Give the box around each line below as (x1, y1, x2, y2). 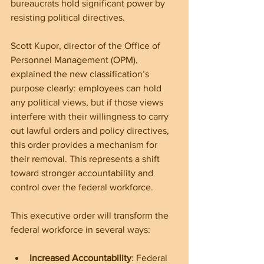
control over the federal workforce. (11, 182, 153, 193)
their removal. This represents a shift (11, 154, 162, 164)
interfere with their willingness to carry (11, 111, 171, 122)
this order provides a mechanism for (11, 140, 160, 150)
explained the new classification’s (11, 69, 151, 80)
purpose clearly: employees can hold (11, 83, 164, 94)
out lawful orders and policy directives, (11, 126, 171, 136)
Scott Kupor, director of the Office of (11, 41, 163, 51)
